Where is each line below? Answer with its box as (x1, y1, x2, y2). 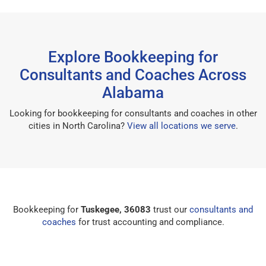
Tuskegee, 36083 (81, 204, 151, 215)
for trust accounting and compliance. (75, 216, 224, 227)
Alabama (102, 83, 164, 102)
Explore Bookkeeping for (48, 47, 218, 66)
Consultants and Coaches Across (20, 65, 246, 84)
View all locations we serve (126, 120, 236, 131)
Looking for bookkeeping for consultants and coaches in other (9, 107, 257, 119)
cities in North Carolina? (28, 120, 127, 131)
